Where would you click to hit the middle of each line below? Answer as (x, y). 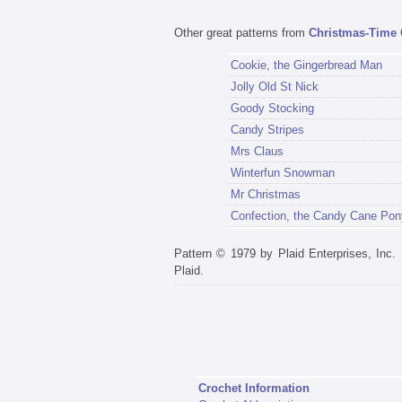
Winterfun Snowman (282, 172)
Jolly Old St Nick (274, 86)
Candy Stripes (267, 129)
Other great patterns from (241, 32)
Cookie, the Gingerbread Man (306, 65)
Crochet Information (253, 389)
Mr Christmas (265, 194)
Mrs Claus (257, 151)
